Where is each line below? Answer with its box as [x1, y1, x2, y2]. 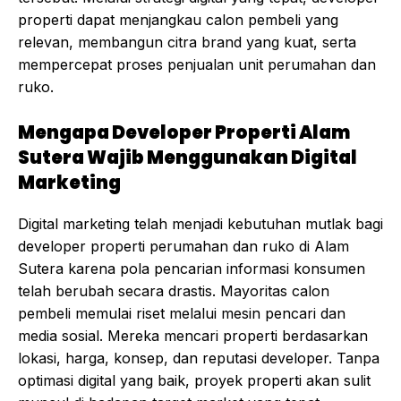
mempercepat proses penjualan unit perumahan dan [18, 55, 376, 74]
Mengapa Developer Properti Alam [18, 120, 350, 146]
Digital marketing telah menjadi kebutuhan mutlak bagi [18, 215, 383, 234]
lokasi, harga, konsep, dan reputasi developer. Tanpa [18, 349, 380, 368]
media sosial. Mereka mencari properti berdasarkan [18, 327, 368, 346]
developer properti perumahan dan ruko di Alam [18, 237, 349, 256]
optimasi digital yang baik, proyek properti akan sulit [18, 371, 371, 390]
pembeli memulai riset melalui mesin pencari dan [18, 304, 346, 323]
